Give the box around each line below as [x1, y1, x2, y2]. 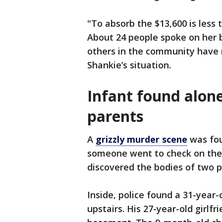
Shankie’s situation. [87, 59, 171, 71]
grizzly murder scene [96, 133, 187, 145]
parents [87, 106, 144, 126]
